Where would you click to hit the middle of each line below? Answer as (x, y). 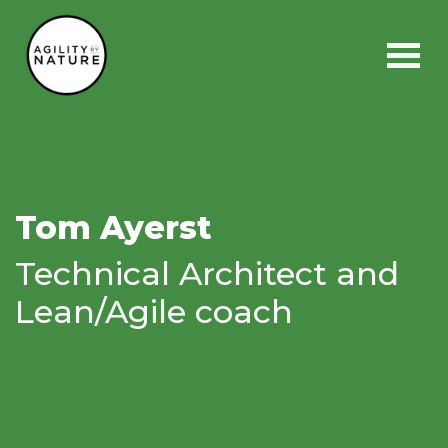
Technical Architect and (207, 273)
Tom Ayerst (113, 227)
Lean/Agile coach (154, 311)
